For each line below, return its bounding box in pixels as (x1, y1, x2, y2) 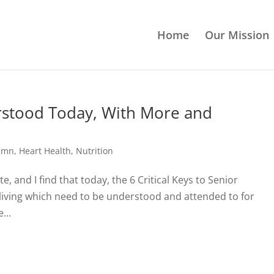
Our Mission (204, 28, 269, 42)
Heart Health (19, 145, 72, 157)
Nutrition (76, 145, 114, 157)
